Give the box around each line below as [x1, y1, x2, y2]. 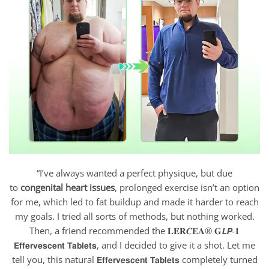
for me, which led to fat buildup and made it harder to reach [10, 195, 259, 208]
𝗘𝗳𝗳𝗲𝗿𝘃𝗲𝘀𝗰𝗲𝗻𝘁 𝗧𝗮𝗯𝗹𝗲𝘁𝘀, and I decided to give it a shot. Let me [14, 238, 255, 251]
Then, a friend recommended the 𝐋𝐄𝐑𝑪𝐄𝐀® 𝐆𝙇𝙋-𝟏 [29, 224, 240, 237]
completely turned [181, 253, 258, 265]
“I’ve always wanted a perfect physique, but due [37, 166, 232, 179]
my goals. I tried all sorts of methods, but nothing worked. [14, 210, 255, 222]
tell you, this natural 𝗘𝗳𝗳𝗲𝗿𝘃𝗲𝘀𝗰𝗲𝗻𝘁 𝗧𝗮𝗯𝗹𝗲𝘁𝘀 [11, 253, 180, 265]
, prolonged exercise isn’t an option [115, 181, 259, 193]
